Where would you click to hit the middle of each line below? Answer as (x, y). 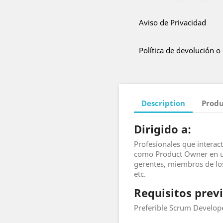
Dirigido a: (163, 129)
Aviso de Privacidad (172, 22)
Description (163, 103)
